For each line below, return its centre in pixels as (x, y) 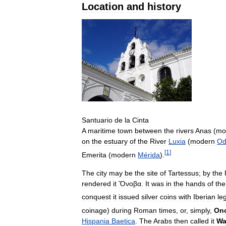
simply (200, 211)
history (164, 7)
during (122, 211)
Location (103, 7)
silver (150, 197)
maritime (102, 131)
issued (129, 197)
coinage (94, 211)
